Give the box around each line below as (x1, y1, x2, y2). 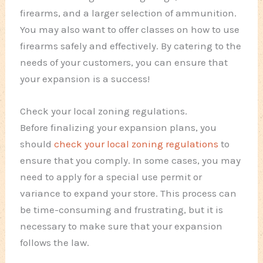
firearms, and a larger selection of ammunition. (20, 6, 237, 19)
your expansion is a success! (20, 72, 150, 85)
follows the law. (20, 236, 90, 248)
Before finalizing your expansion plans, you (20, 121, 217, 133)
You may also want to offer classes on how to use (20, 23, 240, 35)
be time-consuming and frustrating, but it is (20, 203, 224, 215)
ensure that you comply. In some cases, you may (20, 154, 241, 166)
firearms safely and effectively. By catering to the (20, 39, 242, 52)
